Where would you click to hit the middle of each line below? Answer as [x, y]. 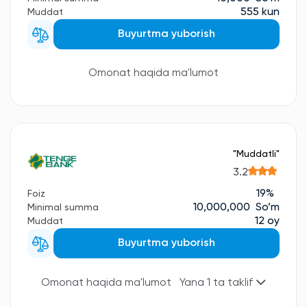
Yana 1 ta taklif [218, 283]
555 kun [260, 13]
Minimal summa [63, 208]
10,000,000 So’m [236, 208]
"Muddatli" [256, 154]
